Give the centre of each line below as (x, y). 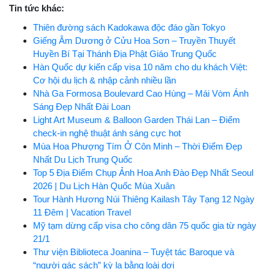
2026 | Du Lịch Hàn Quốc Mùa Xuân (104, 186)
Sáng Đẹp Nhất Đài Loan (82, 106)
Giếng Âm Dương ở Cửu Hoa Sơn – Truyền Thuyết (134, 40)
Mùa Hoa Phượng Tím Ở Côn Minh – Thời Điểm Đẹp (138, 146)
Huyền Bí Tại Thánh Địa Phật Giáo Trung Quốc (125, 53)
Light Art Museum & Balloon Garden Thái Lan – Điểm (137, 119)
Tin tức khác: (37, 8)
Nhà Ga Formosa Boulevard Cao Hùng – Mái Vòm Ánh (141, 93)
